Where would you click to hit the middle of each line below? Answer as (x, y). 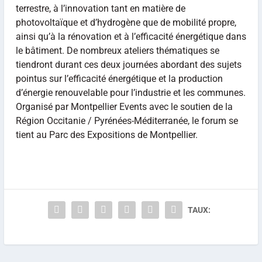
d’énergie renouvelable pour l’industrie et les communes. (130, 92)
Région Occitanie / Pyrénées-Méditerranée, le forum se (127, 120)
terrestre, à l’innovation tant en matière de (100, 8)
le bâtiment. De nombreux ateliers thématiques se (117, 50)
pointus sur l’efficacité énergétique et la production (119, 78)
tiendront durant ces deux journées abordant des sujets (128, 64)
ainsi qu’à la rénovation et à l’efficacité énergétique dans (131, 36)
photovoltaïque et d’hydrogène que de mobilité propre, (126, 22)
